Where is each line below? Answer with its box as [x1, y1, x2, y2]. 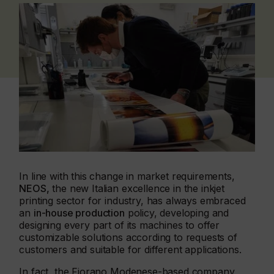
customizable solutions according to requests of [19, 231, 237, 244]
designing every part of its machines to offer [19, 219, 220, 232]
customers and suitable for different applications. [19, 243, 242, 256]
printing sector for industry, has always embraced [19, 194, 246, 207]
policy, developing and [124, 207, 229, 220]
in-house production [33, 207, 125, 220]
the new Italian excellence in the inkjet [49, 182, 225, 195]
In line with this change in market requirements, [19, 170, 235, 183]
